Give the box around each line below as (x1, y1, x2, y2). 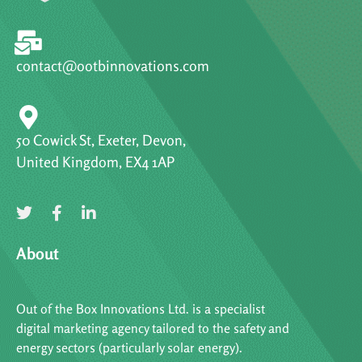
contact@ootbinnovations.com (16, 57, 209, 75)
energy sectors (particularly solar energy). (16, 339, 242, 356)
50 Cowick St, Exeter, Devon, (16, 131, 186, 149)
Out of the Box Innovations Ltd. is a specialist (16, 301, 265, 318)
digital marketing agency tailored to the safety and (16, 320, 289, 337)
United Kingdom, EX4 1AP (16, 153, 175, 171)
